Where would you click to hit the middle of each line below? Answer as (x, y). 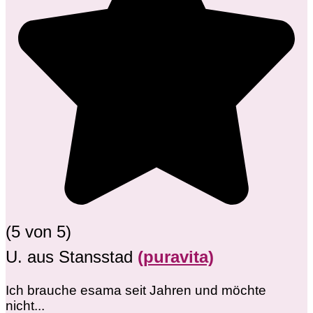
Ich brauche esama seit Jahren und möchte (136, 291)
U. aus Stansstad (72, 257)
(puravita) (176, 257)
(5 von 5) (38, 232)
